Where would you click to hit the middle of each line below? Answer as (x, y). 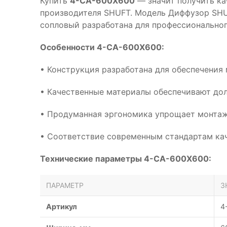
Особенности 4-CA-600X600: (102, 47)
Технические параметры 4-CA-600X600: (126, 159)
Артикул (62, 206)
